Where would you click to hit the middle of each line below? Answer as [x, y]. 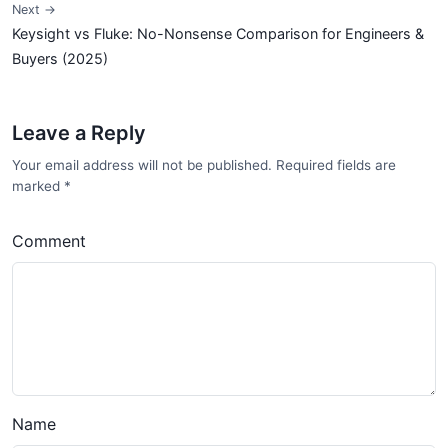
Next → [34, 9]
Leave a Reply [79, 133]
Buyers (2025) [60, 58]
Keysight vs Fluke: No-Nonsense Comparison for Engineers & [218, 33]
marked [38, 186]
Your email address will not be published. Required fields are [204, 165]
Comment [49, 241]
